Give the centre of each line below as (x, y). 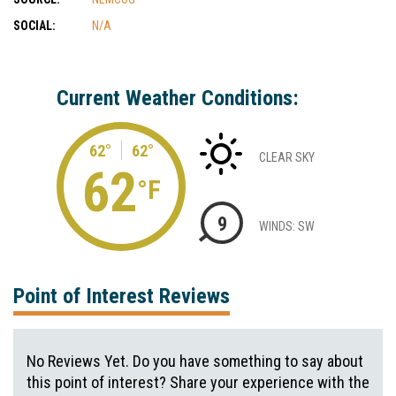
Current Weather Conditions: (178, 98)
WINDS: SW (287, 226)
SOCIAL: (34, 26)
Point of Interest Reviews (122, 296)
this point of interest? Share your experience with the (198, 382)
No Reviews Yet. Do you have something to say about (195, 361)
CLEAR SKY (287, 157)
